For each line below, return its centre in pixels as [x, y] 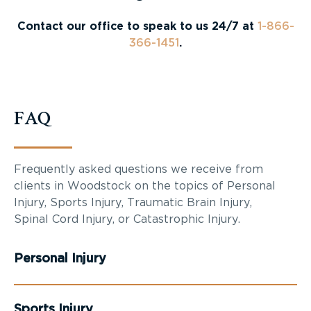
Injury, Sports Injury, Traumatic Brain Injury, [133, 202]
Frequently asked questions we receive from [138, 169]
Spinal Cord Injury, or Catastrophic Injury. [127, 219]
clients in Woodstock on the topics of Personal [145, 186]
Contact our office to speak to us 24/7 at [137, 26]
